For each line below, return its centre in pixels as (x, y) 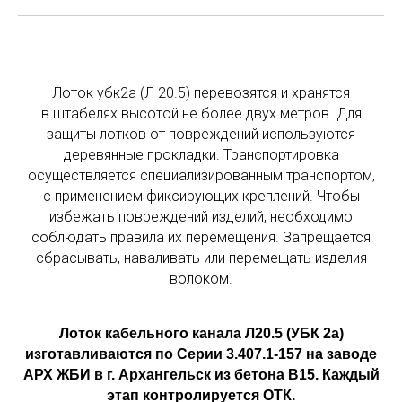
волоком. (201, 279)
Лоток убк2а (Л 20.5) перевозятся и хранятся (201, 93)
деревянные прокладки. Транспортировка (201, 155)
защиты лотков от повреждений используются (201, 135)
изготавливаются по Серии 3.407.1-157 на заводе (201, 354)
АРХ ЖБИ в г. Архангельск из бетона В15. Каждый (201, 375)
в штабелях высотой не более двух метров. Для (201, 114)
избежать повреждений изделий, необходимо (201, 217)
